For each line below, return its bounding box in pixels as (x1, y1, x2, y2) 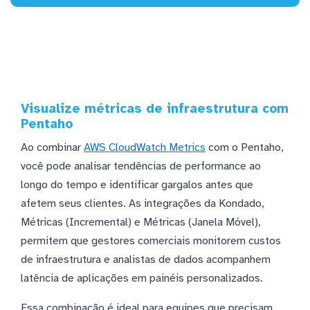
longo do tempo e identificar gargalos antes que (21, 177, 253, 192)
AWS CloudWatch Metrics (84, 140, 206, 154)
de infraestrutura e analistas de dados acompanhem (21, 252, 271, 266)
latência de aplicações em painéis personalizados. (21, 271, 263, 285)
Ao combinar (21, 140, 84, 154)
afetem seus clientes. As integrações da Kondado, (21, 196, 264, 210)
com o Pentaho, (206, 140, 284, 154)
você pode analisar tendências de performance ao (21, 158, 261, 173)
